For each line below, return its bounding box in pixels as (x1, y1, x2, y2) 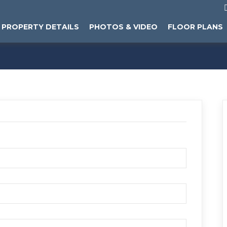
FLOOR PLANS (168, 22, 223, 31)
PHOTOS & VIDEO (89, 22, 158, 31)
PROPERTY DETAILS (2, 22, 79, 31)
